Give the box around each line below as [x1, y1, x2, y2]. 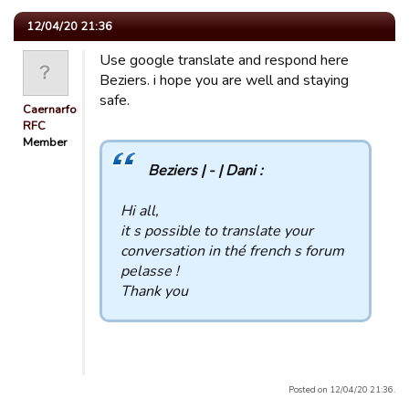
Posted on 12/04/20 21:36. [288, 383, 395, 395]
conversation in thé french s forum [121, 241, 344, 261]
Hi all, [121, 201, 159, 221]
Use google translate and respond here [100, 50, 349, 70]
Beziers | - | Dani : [148, 161, 263, 181]
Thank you [121, 281, 188, 301]
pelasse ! [121, 261, 179, 281]
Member [23, 134, 68, 151]
